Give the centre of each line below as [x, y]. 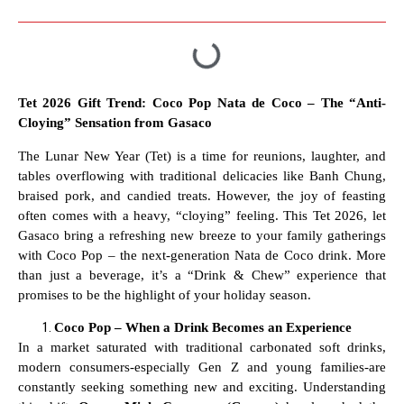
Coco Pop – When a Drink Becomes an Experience [203, 328]
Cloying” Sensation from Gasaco [115, 123]
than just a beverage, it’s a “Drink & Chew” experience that [202, 275]
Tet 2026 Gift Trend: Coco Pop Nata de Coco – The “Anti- [202, 103]
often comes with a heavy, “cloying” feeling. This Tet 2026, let [202, 215]
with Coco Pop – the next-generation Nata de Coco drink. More [202, 255]
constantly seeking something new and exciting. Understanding [202, 387]
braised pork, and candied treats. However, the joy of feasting [202, 195]
